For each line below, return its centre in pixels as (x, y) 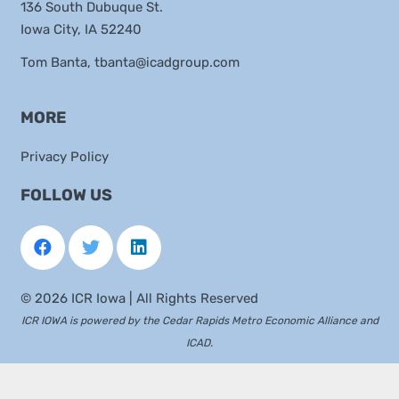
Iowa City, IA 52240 (81, 29)
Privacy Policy (64, 157)
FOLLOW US (66, 195)
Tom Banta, (57, 62)
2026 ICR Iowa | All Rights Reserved (146, 298)
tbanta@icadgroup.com (167, 62)
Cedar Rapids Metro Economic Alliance (259, 320)
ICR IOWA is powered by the (91, 320)
